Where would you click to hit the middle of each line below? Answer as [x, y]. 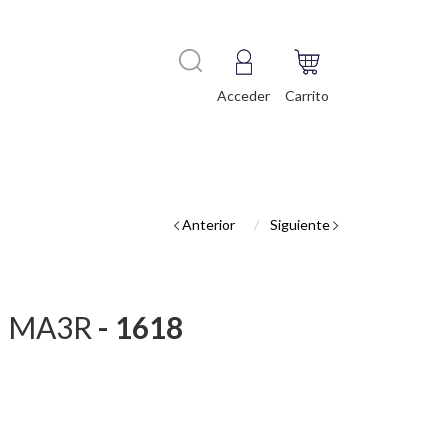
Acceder [243, 95]
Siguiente [301, 224]
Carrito [307, 95]
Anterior [207, 224]
